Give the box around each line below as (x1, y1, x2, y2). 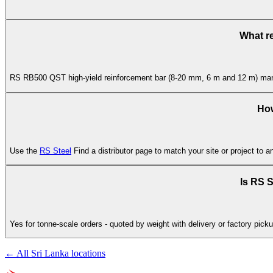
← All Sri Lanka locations (5, 248, 105, 259)
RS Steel (40, 146, 71, 156)
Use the (10, 146, 40, 156)
